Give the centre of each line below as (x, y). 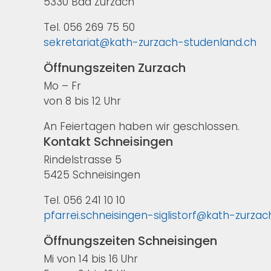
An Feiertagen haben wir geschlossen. (142, 127)
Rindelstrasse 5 (83, 160)
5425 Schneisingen (92, 175)
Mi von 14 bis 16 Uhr (91, 259)
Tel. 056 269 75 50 (89, 28)
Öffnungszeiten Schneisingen (130, 241)
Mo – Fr (62, 86)
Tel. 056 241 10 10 (84, 201)
